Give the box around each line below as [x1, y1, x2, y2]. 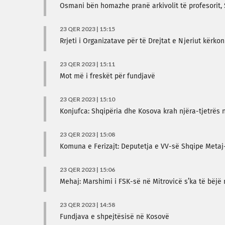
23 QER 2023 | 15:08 [60, 131, 115, 138]
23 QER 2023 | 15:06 [60, 166, 115, 173]
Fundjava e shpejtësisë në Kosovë [60, 213, 169, 220]
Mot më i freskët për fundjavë [60, 73, 155, 80]
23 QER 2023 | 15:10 [60, 95, 115, 103]
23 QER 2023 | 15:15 [60, 25, 115, 33]
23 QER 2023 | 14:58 [60, 201, 115, 208]
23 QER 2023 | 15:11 [60, 60, 115, 68]
